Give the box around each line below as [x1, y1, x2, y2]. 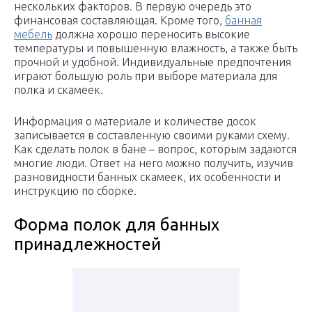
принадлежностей [14, 235, 161, 254]
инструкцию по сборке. [14, 185, 136, 198]
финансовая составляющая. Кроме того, [14, 14, 225, 27]
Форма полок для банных [14, 215, 219, 235]
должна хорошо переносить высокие [52, 28, 250, 41]
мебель [14, 28, 52, 41]
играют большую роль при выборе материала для [14, 70, 277, 83]
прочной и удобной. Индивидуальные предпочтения [14, 56, 291, 69]
